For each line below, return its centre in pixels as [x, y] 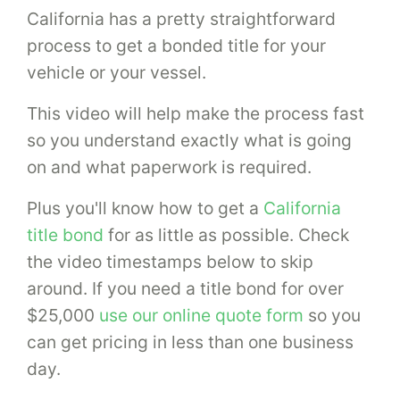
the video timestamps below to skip [170, 261]
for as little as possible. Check [226, 234]
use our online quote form [201, 315]
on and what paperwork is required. [169, 167]
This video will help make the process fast [196, 113]
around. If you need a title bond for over [185, 288]
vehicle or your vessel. [117, 72]
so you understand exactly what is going [189, 140]
